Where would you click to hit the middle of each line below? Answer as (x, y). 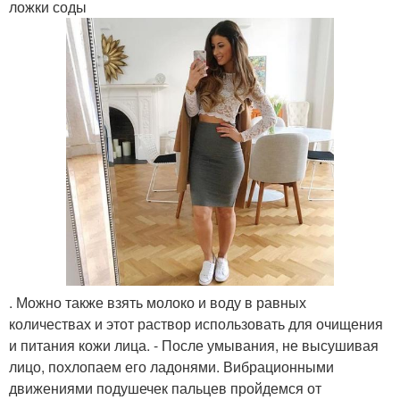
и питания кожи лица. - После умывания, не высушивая (194, 345)
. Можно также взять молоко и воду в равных (158, 302)
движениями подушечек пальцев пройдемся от (165, 388)
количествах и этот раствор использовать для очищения (196, 324)
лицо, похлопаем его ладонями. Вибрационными (171, 367)
